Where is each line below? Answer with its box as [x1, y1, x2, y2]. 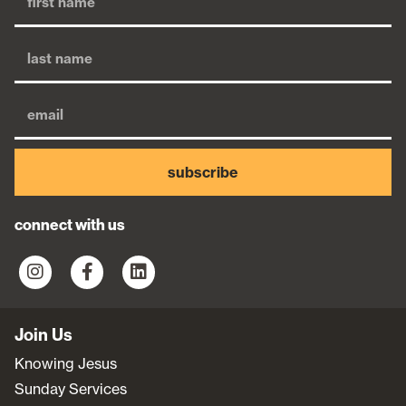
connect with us [14, 216, 125, 235]
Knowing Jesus [14, 354, 117, 373]
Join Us [14, 324, 72, 346]
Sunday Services [14, 380, 127, 399]
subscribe [168, 163, 238, 182]
